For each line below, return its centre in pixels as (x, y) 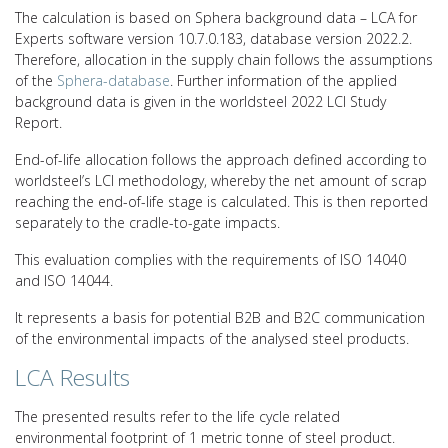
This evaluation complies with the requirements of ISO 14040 (210, 259)
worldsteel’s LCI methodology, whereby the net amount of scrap (221, 180)
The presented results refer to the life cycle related (177, 416)
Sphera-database (113, 80)
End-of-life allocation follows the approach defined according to (221, 159)
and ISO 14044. (64, 280)
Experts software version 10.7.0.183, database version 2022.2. (213, 38)
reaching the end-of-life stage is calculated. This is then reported (221, 201)
